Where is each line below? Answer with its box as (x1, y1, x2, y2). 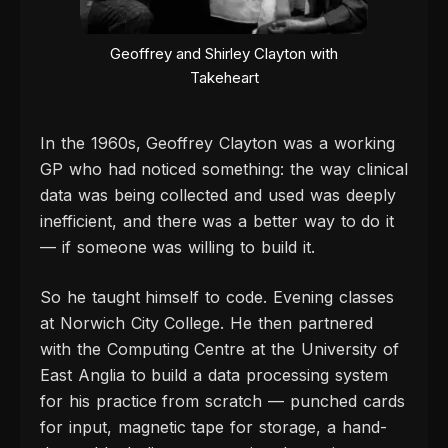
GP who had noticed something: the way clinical (40, 159, 408, 180)
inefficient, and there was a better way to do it (40, 211, 395, 232)
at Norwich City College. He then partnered (40, 313, 373, 334)
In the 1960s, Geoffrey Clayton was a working (40, 133, 395, 154)
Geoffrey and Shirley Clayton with (110, 44, 338, 64)
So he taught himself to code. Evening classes (40, 287, 394, 308)
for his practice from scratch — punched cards (40, 391, 405, 412)
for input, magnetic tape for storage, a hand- (40, 417, 387, 438)
